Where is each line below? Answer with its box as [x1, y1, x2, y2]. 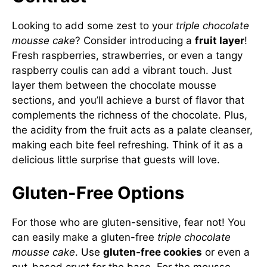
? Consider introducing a [75, 35, 195, 46]
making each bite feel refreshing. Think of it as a [12, 139, 243, 151]
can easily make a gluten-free [12, 231, 157, 243]
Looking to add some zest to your [12, 20, 176, 32]
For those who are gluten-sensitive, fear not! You [12, 216, 246, 228]
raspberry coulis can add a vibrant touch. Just [12, 64, 232, 76]
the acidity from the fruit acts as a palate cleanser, [12, 124, 253, 136]
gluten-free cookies [103, 246, 202, 258]
